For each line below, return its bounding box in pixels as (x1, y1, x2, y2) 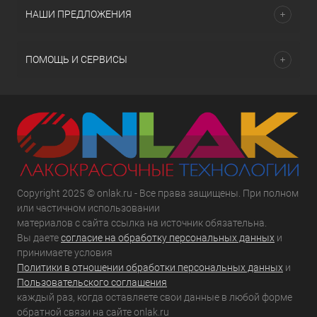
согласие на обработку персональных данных (61, 232, 275, 244)
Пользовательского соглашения (17, 277, 167, 289)
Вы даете (17, 232, 61, 244)
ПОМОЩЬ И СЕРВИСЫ (25, 54, 127, 65)
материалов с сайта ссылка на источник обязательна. (17, 217, 267, 229)
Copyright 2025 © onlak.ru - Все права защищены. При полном (17, 188, 299, 200)
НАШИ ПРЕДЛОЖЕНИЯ (25, 8, 132, 20)
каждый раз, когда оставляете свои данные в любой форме (17, 292, 292, 304)
